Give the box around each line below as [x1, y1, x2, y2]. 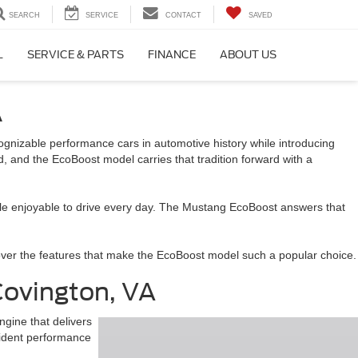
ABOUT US [220, 49, 276, 62]
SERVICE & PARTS [27, 49, 124, 62]
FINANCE [148, 49, 196, 62]
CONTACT [165, 11, 201, 20]
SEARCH [9, 11, 40, 20]
